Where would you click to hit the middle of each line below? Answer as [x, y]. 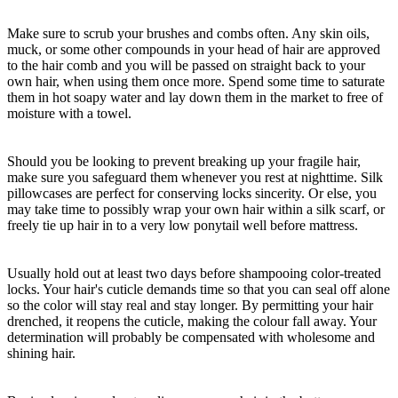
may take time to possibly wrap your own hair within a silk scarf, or [196, 210]
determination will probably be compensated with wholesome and [191, 338]
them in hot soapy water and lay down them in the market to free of [195, 98]
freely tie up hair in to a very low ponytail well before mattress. [183, 226]
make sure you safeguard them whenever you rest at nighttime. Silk [195, 178]
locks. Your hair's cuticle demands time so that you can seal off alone [199, 290]
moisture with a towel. [69, 114]
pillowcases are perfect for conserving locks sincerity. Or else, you [192, 194]
